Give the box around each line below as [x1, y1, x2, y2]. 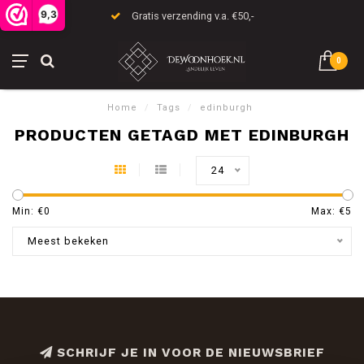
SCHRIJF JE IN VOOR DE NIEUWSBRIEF [52, 345, 325, 360]
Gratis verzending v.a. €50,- [129, 10, 253, 22]
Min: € [12, 206, 44, 217]
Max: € [311, 206, 345, 217]
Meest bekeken [28, 235, 109, 247]
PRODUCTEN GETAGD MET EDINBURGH [15, 125, 349, 145]
